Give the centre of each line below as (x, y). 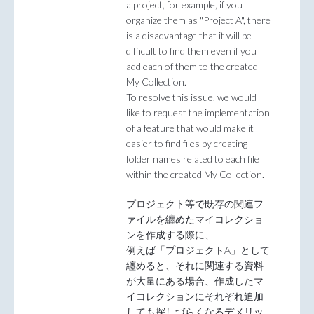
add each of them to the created (192, 67)
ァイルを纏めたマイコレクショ (195, 219)
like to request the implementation (198, 113)
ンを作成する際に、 (170, 234)
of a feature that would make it (190, 128)
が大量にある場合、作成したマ (195, 280)
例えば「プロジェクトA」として (198, 250)
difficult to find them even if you (191, 51)
